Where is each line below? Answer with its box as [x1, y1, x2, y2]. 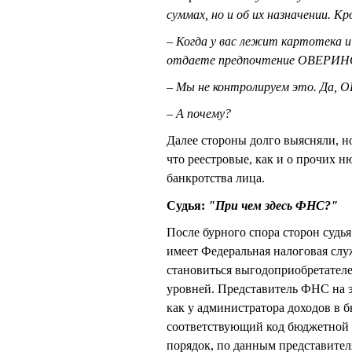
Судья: [167, 198, 208, 212]
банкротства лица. [167, 171, 265, 185]
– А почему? [167, 107, 231, 121]
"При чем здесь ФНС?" [208, 198, 338, 212]
